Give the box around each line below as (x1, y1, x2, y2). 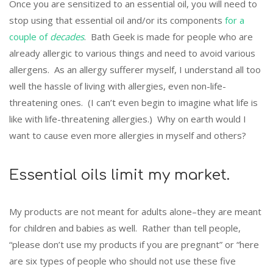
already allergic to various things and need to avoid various (9, 47, 255, 60)
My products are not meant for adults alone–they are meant (9, 205, 261, 218)
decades (50, 30, 84, 43)
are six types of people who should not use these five (9, 255, 236, 268)
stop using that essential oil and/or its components (9, 14, 225, 27)
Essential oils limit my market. (9, 167, 230, 184)
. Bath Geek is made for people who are (84, 30, 253, 43)
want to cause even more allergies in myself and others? (9, 129, 246, 142)
